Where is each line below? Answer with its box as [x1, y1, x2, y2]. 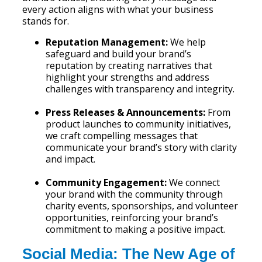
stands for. [22, 15, 70, 27]
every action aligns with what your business [22, 3, 214, 16]
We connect [167, 176, 220, 189]
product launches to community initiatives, [46, 118, 232, 130]
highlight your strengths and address [46, 71, 210, 84]
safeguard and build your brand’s [46, 47, 192, 60]
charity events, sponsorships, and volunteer [46, 199, 239, 212]
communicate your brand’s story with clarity [46, 141, 237, 154]
